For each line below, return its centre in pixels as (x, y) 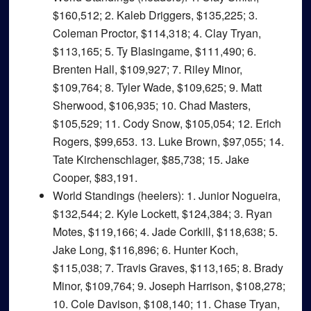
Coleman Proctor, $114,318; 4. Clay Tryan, (157, 33)
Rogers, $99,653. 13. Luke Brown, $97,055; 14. (168, 141)
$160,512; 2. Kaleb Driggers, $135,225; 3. (155, 15)
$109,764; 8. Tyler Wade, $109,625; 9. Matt (157, 87)
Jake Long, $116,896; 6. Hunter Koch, (145, 250)
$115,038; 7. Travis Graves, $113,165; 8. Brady (168, 268)
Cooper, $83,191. (95, 177)
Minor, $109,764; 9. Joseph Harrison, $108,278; (169, 286)
